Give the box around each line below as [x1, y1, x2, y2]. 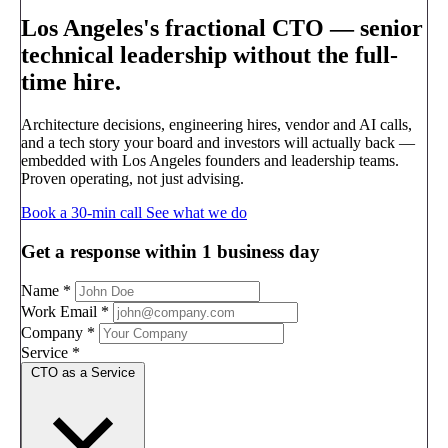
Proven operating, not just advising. [21, 169, 244, 187]
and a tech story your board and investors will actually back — [21, 133, 415, 151]
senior [360, 14, 423, 41]
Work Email [21, 303, 101, 321]
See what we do [146, 203, 247, 221]
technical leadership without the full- [21, 41, 398, 68]
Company [21, 324, 87, 342]
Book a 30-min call [21, 203, 146, 221]
